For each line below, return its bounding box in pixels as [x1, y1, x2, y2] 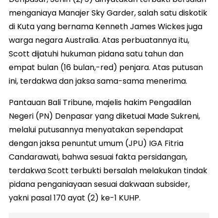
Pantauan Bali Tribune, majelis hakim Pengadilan [9, 96, 191, 108]
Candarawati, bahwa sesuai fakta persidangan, [9, 151, 187, 163]
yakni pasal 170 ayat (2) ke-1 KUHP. [9, 192, 141, 203]
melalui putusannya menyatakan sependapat [9, 124, 183, 135]
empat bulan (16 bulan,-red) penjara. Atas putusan [9, 61, 203, 73]
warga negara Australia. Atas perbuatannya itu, [9, 34, 189, 46]
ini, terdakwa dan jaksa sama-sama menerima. [9, 75, 187, 87]
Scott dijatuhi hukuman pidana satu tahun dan [9, 48, 183, 59]
